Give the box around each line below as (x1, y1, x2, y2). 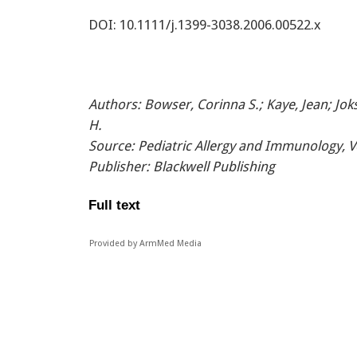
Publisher (88, 158, 146, 175)
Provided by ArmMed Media (89, 237, 202, 249)
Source (88, 137, 131, 154)
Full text (88, 197, 140, 213)
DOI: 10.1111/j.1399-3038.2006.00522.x (88, 16, 321, 33)
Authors (88, 96, 137, 112)
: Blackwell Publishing (146, 158, 275, 175)
